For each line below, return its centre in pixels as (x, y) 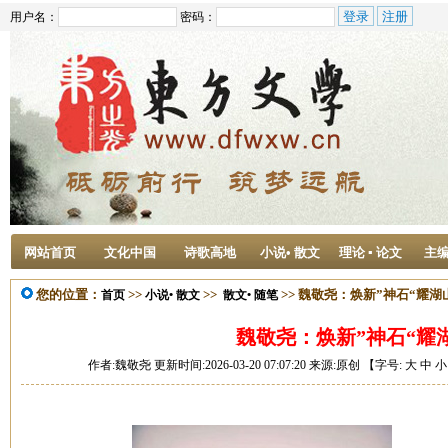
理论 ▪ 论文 (370, 252)
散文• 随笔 (250, 295)
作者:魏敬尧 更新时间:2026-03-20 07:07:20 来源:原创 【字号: (246, 365)
